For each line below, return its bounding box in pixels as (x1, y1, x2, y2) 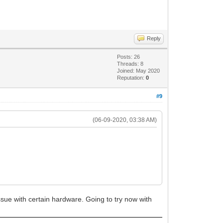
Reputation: (117, 74, 146, 81)
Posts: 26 (117, 53, 140, 60)
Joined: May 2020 (117, 67, 160, 74)
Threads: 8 (117, 60, 144, 67)
